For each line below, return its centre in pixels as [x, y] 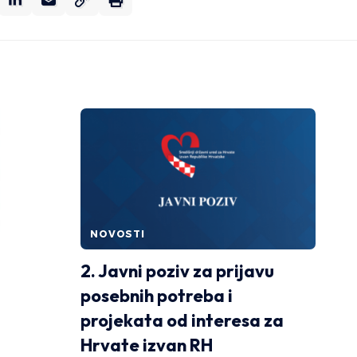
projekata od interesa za [182, 320]
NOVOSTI [118, 233]
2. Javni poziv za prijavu [177, 271]
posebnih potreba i [157, 295]
